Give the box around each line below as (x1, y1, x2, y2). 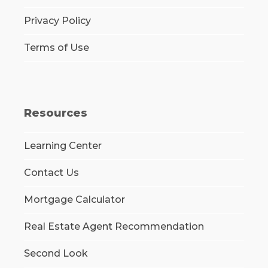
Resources (23, 106, 87, 120)
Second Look (23, 248, 88, 260)
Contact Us (23, 167, 79, 179)
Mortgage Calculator (23, 194, 125, 206)
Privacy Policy (23, 15, 91, 27)
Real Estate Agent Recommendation (23, 221, 204, 233)
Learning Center (23, 140, 102, 152)
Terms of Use (23, 42, 89, 54)
